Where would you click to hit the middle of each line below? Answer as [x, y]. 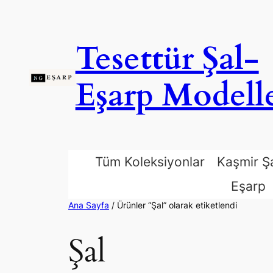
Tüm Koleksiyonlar [150, 162]
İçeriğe [20, 12]
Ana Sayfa [89, 205]
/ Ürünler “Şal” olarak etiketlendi [173, 205]
